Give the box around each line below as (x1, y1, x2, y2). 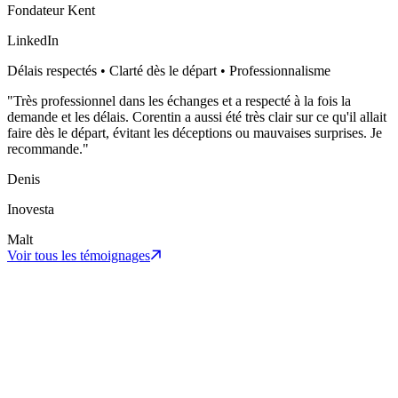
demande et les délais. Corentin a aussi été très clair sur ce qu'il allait (7, 108, 386, 124)
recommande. (7, 140, 83, 156)
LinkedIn (7, 32, 59, 48)
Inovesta (7, 201, 54, 217)
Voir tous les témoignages (7, 247, 150, 263)
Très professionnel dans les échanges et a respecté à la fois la (13, 92, 351, 108)
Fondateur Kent (7, 2, 95, 18)
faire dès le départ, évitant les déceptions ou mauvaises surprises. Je (7, 124, 382, 140)
